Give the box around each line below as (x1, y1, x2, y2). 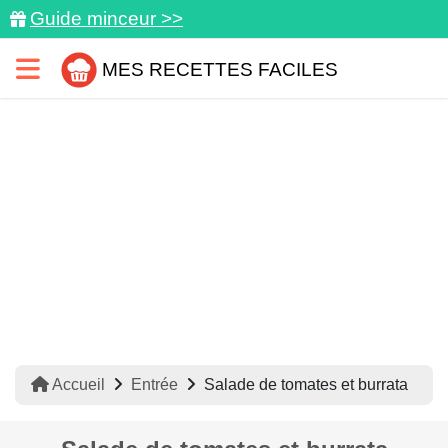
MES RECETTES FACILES (102, 58, 338, 80)
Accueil (49, 376, 105, 393)
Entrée (131, 376, 178, 393)
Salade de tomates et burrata (204, 376, 408, 393)
